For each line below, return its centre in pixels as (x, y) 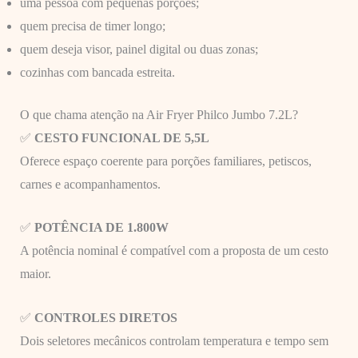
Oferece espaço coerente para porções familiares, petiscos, (165, 161)
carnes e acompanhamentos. (90, 184)
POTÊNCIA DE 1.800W (101, 228)
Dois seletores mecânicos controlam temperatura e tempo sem (174, 340)
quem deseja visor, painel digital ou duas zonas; (139, 49)
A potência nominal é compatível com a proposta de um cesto (174, 251)
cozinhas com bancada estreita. (97, 72)
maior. (35, 274)
